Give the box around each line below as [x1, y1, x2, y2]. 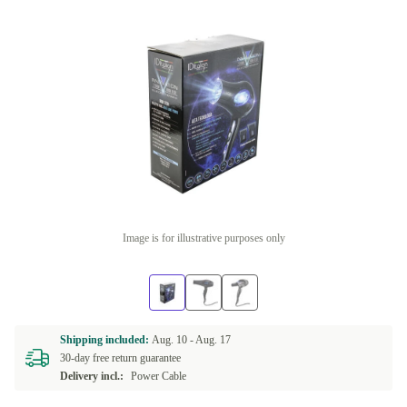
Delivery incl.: [60, 370, 124, 382]
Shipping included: [60, 333, 152, 346]
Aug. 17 [195, 333, 231, 346]
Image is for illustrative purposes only [122, 232, 285, 244]
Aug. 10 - [152, 333, 195, 346]
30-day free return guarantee [60, 352, 181, 364]
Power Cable [131, 370, 186, 382]
